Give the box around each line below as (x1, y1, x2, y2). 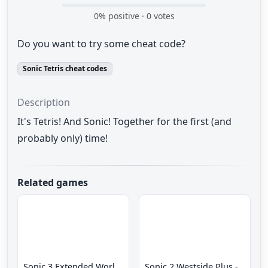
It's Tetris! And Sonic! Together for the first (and (17, 115, 232, 129)
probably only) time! (17, 132, 108, 145)
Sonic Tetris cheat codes (22, 63, 107, 74)
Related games (17, 175, 88, 189)
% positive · (98, 10, 147, 22)
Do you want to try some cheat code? (17, 37, 185, 51)
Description (17, 96, 70, 109)
